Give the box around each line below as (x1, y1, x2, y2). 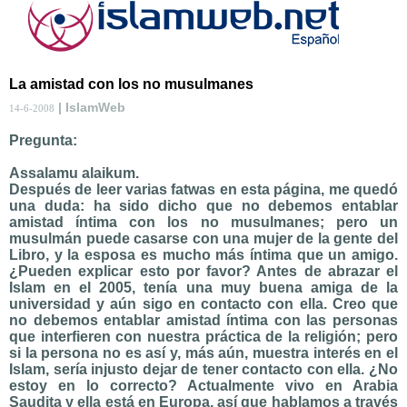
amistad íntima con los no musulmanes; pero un (9, 214, 398, 230)
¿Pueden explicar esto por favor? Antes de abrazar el (9, 263, 398, 279)
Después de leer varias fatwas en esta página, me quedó (9, 182, 398, 197)
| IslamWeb (55, 100, 125, 114)
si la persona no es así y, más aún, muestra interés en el (9, 345, 398, 361)
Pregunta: (9, 133, 77, 148)
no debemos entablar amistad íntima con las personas (9, 313, 398, 328)
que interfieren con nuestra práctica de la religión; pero (9, 329, 398, 344)
